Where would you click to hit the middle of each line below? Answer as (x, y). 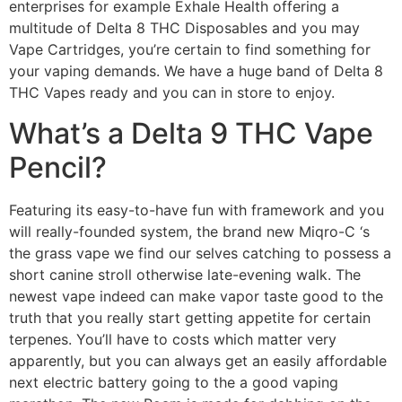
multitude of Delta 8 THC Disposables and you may (184, 28)
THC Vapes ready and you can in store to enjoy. (172, 93)
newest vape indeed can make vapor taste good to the (196, 296)
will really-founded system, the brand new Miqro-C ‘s (189, 231)
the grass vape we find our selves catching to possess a (200, 253)
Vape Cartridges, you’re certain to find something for (190, 50)
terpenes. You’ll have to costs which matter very (173, 339)
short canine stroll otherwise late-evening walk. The (185, 274)
